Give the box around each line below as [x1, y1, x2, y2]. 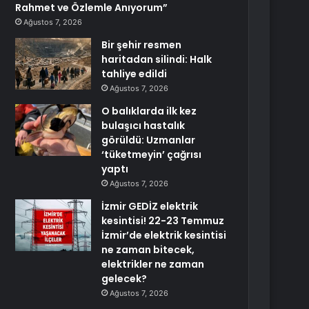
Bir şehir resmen [101, 38, 182, 52]
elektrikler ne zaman [101, 257, 205, 271]
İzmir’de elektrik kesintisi [101, 228, 227, 242]
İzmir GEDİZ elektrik [101, 199, 199, 213]
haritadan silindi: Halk [101, 52, 212, 66]
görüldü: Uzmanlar [101, 133, 196, 147]
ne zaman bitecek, [101, 243, 195, 257]
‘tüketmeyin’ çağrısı [101, 148, 202, 161]
